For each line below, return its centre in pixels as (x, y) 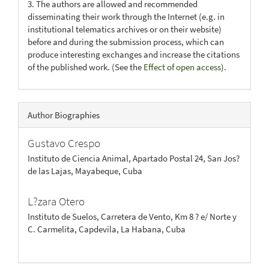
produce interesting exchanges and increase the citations (134, 54)
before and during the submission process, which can (126, 42)
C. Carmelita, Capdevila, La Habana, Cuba (107, 229)
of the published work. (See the (86, 67)
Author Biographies (64, 115)
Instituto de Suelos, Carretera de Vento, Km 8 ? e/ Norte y (132, 216)
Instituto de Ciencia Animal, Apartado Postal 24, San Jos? (134, 158)
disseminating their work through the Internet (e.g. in (126, 17)
